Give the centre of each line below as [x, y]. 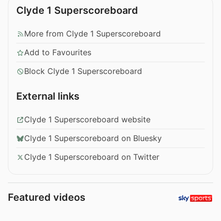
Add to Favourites [58, 53]
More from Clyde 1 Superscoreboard [92, 34]
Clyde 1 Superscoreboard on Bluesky [93, 138]
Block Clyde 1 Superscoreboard [83, 71]
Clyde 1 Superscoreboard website [87, 120]
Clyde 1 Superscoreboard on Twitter [92, 157]
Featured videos [47, 198]
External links [48, 96]
